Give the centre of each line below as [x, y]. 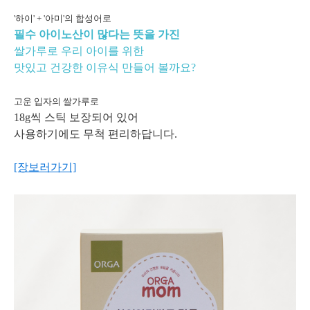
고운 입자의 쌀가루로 [57, 102]
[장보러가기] [45, 167]
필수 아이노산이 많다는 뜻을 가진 [97, 35]
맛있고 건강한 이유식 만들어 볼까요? [105, 68]
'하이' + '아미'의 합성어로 [63, 19]
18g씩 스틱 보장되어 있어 [76, 118]
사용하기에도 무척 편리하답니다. [95, 134]
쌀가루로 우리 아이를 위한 [80, 51]
